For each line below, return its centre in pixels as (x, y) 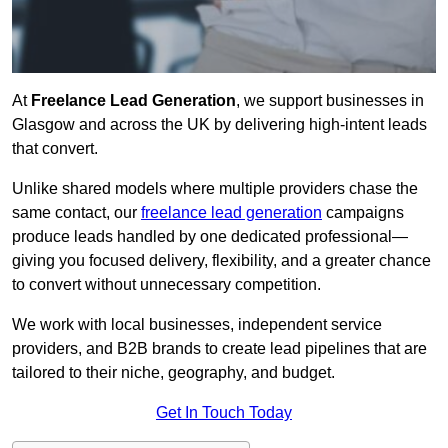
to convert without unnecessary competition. (166, 285)
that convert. (55, 149)
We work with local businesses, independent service (197, 325)
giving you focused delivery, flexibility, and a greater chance (221, 261)
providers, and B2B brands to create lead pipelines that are (219, 349)
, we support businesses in (330, 101)
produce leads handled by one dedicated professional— (210, 237)
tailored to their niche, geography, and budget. (173, 373)
